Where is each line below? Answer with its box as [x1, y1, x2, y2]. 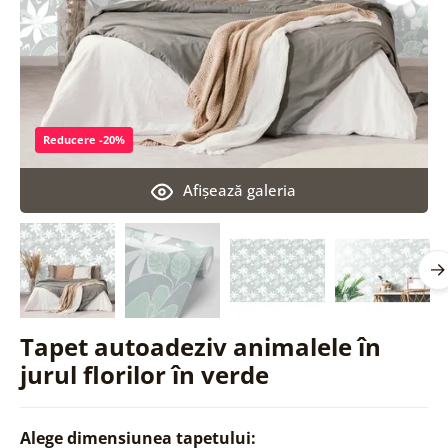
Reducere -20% [42, 131, 125, 147]
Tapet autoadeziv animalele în [19, 329, 381, 363]
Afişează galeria [183, 179, 297, 200]
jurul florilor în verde [19, 357, 269, 391]
